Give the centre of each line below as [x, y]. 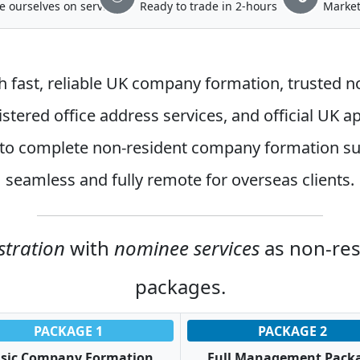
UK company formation [193, 83]
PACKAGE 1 [68, 331]
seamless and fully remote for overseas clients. [180, 180]
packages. [180, 286]
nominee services [187, 248]
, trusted [313, 83]
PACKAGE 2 [292, 331]
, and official [270, 115]
